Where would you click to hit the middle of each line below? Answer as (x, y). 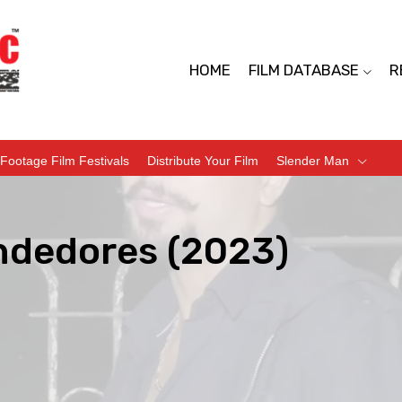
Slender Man (313, 160)
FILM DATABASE (303, 70)
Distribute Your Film (203, 160)
